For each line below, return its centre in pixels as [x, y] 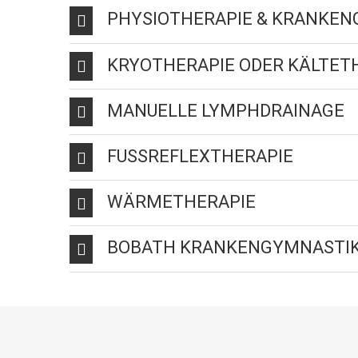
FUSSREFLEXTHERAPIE [200, 156]
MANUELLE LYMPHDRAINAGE [226, 110]
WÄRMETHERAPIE [181, 202]
